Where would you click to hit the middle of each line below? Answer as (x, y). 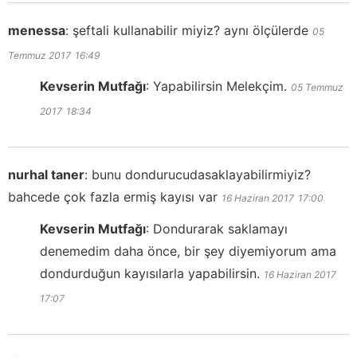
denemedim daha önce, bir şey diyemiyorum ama (188, 251)
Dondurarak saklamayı (220, 228)
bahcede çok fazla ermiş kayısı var (113, 196)
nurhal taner (46, 174)
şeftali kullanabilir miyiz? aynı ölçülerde (190, 30)
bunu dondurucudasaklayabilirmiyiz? (201, 174)
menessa (37, 30)
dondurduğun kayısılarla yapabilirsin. (150, 273)
